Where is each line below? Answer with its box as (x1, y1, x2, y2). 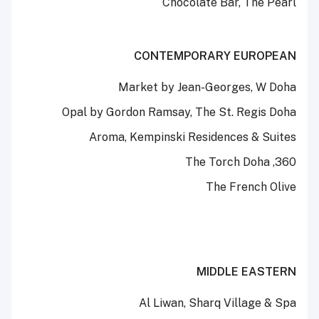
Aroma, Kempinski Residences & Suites (89, 130, 296, 145)
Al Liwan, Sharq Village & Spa (139, 296, 296, 310)
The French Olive (206, 180, 296, 194)
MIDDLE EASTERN (197, 265, 296, 279)
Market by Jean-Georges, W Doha (118, 80, 296, 95)
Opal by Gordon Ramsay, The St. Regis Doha (62, 105, 296, 120)
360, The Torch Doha (275, 155, 296, 169)
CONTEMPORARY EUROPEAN (134, 49, 296, 63)
